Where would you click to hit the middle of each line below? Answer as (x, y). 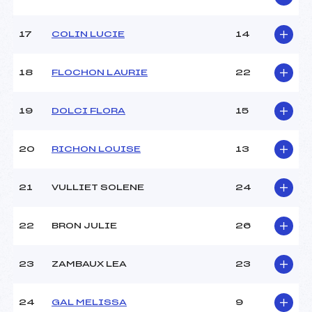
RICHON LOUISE (96, 149)
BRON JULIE (84, 226)
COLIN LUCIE (88, 34)
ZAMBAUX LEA (89, 264)
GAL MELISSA (89, 303)
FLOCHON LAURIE (100, 73)
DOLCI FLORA (88, 111)
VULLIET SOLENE (98, 188)
